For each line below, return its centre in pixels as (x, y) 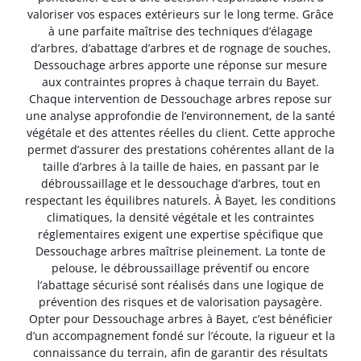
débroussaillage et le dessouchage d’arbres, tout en (180, 184)
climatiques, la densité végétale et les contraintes (180, 218)
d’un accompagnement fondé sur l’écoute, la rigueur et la (180, 336)
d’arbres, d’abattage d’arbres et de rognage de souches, (180, 48)
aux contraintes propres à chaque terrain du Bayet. (180, 82)
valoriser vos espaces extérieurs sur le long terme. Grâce (180, 15)
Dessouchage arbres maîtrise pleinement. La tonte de (180, 251)
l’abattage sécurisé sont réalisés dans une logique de (180, 285)
